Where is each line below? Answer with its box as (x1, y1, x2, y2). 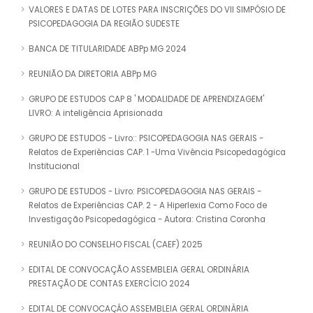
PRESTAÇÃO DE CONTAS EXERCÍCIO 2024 (29, 278, 189, 290)
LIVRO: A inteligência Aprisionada (29, 108, 163, 119)
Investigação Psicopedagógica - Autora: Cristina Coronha (29, 214, 265, 226)
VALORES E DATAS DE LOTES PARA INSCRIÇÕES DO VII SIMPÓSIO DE (29, 4, 286, 16)
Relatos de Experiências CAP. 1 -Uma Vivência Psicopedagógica (29, 147, 286, 159)
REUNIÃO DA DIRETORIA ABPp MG (29, 68, 156, 80)
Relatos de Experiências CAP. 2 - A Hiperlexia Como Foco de (29, 200, 267, 212)
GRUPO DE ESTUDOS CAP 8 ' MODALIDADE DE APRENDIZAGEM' (29, 94, 264, 105)
